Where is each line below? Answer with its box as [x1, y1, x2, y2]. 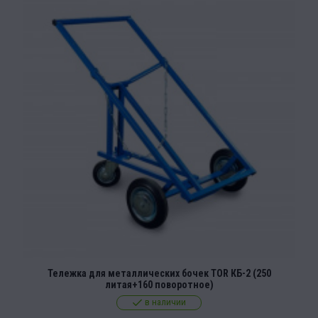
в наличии [144, 297, 186, 308]
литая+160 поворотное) [104, 279, 214, 291]
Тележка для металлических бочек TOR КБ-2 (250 [47, 268, 271, 280]
